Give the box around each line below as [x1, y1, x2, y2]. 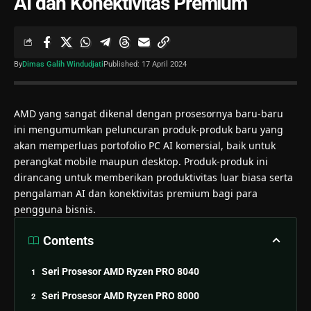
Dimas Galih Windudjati [22, 59, 103, 69]
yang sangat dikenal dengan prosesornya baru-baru [36, 106, 283, 120]
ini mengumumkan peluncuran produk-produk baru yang [14, 122, 283, 136]
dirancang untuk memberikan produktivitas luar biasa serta [14, 170, 293, 184]
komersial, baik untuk [173, 138, 276, 152]
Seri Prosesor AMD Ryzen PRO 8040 [42, 265, 199, 277]
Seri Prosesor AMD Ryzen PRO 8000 [42, 289, 199, 301]
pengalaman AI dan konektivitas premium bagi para [14, 186, 258, 200]
